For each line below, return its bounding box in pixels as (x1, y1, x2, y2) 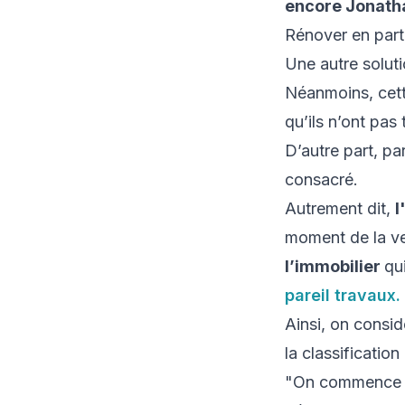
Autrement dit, (284, 199, 395, 219)
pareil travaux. (284, 286, 400, 306)
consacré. (284, 170, 358, 190)
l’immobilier (284, 257, 384, 277)
